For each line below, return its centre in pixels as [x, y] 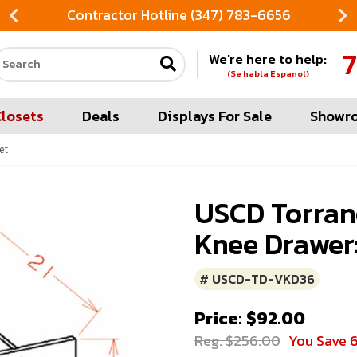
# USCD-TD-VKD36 [257, 279]
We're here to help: [268, 59]
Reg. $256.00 [237, 341]
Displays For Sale [215, 116]
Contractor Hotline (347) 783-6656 [178, 15]
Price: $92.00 [250, 318]
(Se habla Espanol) [268, 73]
